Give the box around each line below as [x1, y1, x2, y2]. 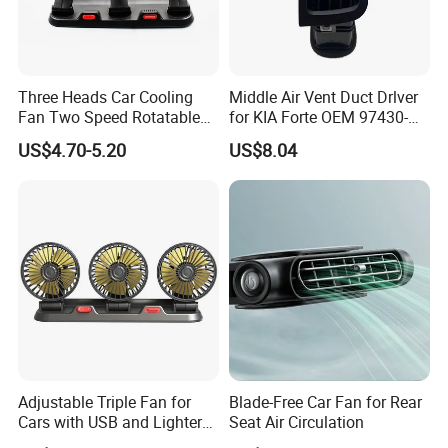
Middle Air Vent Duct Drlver [228, 85, 418, 108]
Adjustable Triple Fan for [18, 391, 192, 414]
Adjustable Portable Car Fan [18, 125, 216, 148]
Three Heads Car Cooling [18, 85, 194, 108]
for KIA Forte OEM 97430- [228, 105, 408, 128]
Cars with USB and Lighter [18, 411, 203, 434]
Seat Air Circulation [228, 411, 364, 434]
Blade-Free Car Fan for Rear [228, 391, 422, 414]
